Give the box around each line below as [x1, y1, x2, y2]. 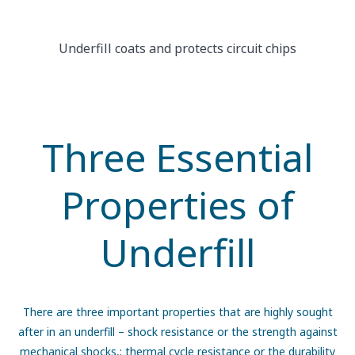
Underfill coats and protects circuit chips [59, 40, 296, 58]
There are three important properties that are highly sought [22, 304, 333, 320]
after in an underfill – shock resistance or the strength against [17, 324, 338, 340]
